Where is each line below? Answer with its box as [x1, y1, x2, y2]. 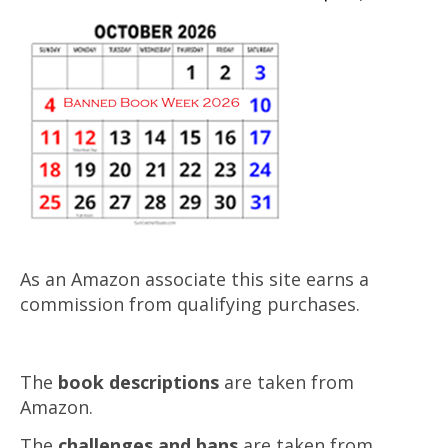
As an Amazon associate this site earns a [20, 267, 369, 292]
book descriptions [53, 370, 224, 395]
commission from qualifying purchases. [20, 292, 360, 317]
